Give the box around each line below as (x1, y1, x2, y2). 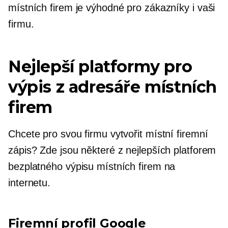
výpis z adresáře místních (8, 77, 217, 97)
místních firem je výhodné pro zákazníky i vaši (8, 2, 215, 13)
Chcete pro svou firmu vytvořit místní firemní (8, 128, 208, 139)
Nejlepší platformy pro (8, 56, 192, 76)
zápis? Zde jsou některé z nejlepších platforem (8, 145, 216, 156)
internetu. (8, 177, 51, 188)
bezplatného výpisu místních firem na (8, 161, 176, 172)
